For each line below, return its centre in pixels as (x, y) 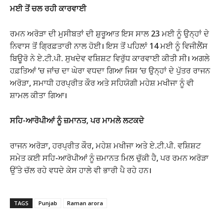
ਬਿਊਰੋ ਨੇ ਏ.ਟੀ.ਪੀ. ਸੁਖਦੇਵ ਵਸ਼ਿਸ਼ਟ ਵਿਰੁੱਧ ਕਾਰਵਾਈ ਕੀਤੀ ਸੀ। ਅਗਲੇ (110, 58)
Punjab (48, 203)
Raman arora (85, 203)
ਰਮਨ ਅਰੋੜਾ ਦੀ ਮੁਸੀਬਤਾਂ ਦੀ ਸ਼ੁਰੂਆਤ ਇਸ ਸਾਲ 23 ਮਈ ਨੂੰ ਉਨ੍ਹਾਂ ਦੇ (110, 33)
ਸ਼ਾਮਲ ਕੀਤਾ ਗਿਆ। (38, 95)
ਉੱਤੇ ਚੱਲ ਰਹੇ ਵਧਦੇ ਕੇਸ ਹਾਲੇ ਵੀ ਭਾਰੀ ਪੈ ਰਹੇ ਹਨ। (81, 170)
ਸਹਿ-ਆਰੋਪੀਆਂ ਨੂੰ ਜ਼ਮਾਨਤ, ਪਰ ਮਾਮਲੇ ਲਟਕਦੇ (77, 120)
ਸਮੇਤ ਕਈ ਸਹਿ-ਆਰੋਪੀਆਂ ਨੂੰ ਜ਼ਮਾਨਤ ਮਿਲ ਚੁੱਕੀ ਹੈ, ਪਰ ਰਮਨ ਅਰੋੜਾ (109, 158)
